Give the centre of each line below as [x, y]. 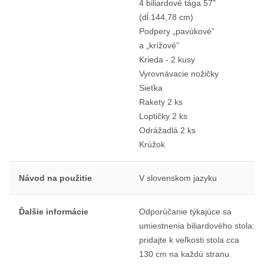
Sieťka [151, 88]
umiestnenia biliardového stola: [197, 225]
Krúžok [152, 144]
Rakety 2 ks [161, 102]
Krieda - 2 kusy [167, 59]
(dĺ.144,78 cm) [166, 17]
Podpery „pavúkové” [176, 31]
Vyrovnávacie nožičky [179, 73]
